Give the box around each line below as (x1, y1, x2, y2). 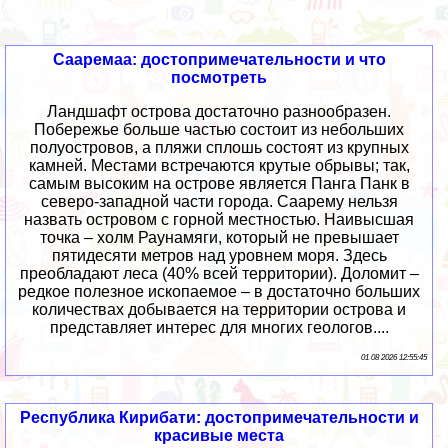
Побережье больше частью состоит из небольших (34, 121, 405, 139)
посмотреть (171, 69, 268, 87)
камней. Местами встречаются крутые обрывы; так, (28, 157, 410, 175)
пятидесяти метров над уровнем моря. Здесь (51, 247, 387, 265)
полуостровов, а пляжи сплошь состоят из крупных (29, 139, 409, 157)
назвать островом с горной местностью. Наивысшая (24, 211, 415, 229)
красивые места (154, 427, 285, 445)
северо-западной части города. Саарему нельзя (40, 193, 398, 211)
